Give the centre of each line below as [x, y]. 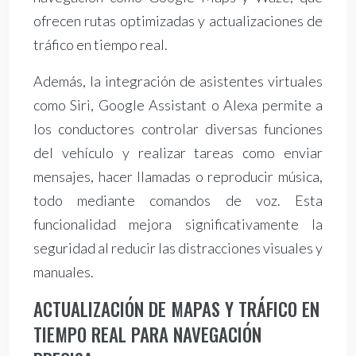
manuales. [64, 272]
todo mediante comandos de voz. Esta [178, 201]
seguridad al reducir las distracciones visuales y [178, 248]
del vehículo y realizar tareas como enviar [178, 153]
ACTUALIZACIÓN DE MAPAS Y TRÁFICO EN [176, 310]
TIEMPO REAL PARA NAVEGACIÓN [147, 335]
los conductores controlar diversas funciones [178, 129]
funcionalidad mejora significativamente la [178, 224]
